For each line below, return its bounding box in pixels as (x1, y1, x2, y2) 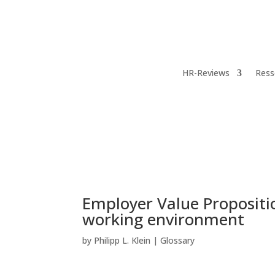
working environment (82, 207, 245, 230)
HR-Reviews (182, 66, 230, 79)
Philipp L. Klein (94, 234, 151, 246)
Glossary (160, 234, 195, 246)
